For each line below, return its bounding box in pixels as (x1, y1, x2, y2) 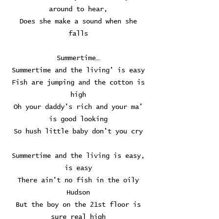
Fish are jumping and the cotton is (12, 79, 145, 86)
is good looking (49, 116, 108, 123)
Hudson (66, 189, 90, 196)
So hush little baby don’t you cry (14, 128, 143, 135)
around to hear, (49, 6, 108, 13)
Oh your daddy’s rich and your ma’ (14, 104, 143, 110)
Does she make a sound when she (20, 18, 137, 25)
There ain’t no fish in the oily (18, 177, 139, 184)
